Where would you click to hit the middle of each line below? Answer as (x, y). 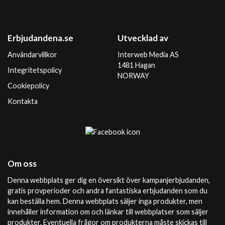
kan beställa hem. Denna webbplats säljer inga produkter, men (105, 201)
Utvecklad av (143, 38)
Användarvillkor (32, 54)
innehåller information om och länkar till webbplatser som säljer (108, 212)
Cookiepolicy (28, 86)
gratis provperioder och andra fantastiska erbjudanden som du (107, 191)
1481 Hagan (136, 65)
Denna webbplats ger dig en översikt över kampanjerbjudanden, (109, 180)
